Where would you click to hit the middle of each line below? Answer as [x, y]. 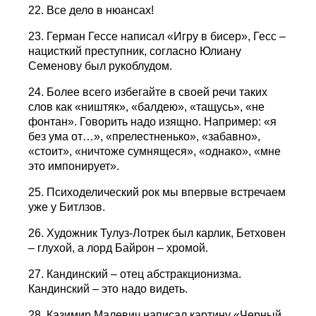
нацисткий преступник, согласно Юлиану [135, 51]
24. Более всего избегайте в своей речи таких [148, 92]
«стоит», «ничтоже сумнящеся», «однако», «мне [155, 151]
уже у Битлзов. [67, 207]
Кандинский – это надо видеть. [108, 288]
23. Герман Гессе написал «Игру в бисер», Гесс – [157, 36]
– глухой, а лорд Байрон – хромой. [119, 248]
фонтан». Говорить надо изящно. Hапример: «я [153, 121]
